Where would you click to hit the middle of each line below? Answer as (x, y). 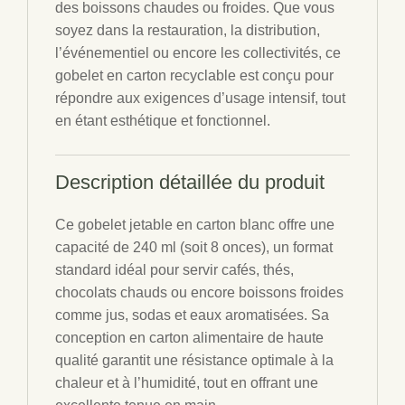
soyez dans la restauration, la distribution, (188, 30)
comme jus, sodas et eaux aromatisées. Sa (192, 315)
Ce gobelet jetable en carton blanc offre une (195, 225)
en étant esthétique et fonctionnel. (163, 121)
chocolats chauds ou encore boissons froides (199, 292)
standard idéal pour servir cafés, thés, (174, 270)
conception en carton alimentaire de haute (189, 338)
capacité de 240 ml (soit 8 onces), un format (194, 247)
